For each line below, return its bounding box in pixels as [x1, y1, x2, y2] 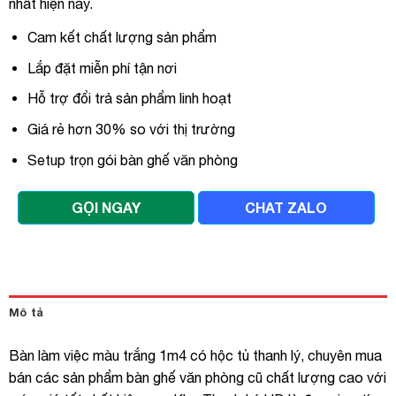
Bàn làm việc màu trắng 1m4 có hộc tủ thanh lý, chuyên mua [9, 347, 382, 364]
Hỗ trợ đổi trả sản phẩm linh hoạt [27, 90, 232, 107]
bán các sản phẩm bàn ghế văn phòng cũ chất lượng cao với [9, 369, 386, 386]
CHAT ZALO [245, 199, 328, 217]
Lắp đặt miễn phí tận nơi [27, 59, 177, 76]
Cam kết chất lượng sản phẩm [27, 29, 217, 46]
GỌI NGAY [71, 199, 141, 217]
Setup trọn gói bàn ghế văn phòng [27, 151, 238, 168]
